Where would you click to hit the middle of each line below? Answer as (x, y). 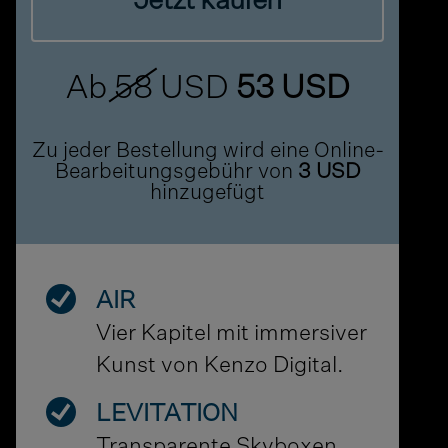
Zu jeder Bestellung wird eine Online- (207, 152)
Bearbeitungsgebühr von (176, 173)
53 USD (289, 89)
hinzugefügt (208, 194)
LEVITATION (167, 414)
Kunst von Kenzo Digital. (220, 366)
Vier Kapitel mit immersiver (232, 334)
